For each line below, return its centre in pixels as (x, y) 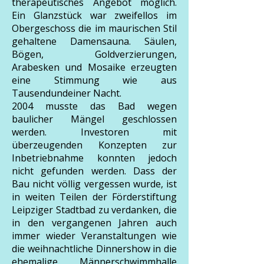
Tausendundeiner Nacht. (67, 93)
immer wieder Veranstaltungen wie (94, 236)
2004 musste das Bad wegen (94, 106)
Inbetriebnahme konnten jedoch (94, 158)
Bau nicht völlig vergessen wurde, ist (94, 184)
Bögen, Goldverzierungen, (94, 54)
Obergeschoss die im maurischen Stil (94, 28)
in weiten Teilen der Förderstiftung (94, 197)
